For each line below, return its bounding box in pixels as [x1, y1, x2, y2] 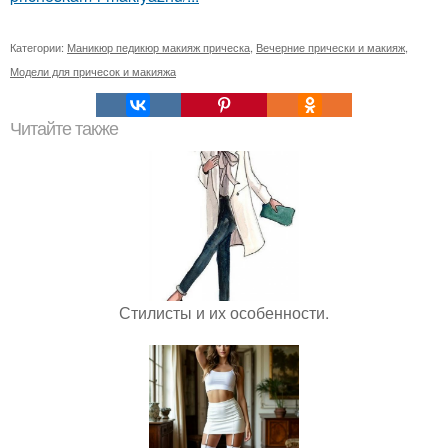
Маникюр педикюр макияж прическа [67, 39, 250, 55]
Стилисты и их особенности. [119, 301, 329, 324]
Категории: [10, 39, 67, 55]
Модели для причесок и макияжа [10, 63, 176, 79]
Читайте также [10, 119, 118, 139]
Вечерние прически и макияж [256, 39, 405, 55]
